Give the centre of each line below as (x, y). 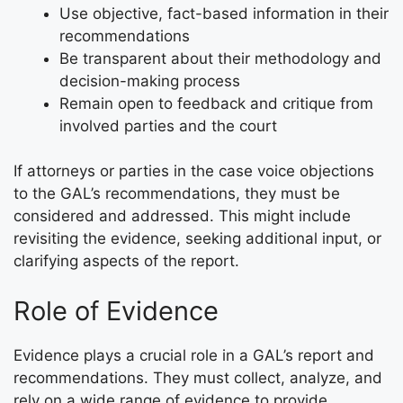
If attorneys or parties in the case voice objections (194, 171)
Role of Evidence (116, 310)
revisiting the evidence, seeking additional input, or (197, 239)
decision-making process (150, 81)
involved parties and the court (168, 125)
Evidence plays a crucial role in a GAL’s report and (194, 355)
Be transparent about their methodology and (220, 58)
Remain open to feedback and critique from (216, 103)
